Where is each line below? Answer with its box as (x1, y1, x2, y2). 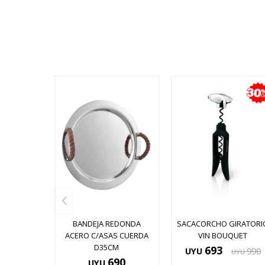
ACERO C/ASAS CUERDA (64, 230, 148, 241)
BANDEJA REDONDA (72, 218, 141, 230)
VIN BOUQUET (198, 230, 248, 241)
